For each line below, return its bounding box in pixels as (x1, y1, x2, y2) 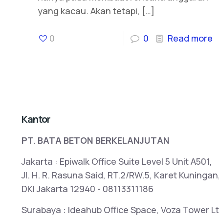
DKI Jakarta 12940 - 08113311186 (22, 183, 153, 195)
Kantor (22, 112, 50, 126)
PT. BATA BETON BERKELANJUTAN (22, 134, 170, 147)
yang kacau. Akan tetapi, (37, 5, 140, 17)
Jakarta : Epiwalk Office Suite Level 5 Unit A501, (22, 155, 212, 168)
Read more (168, 32, 213, 44)
